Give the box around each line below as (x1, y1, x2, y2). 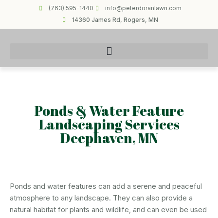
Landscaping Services (38, 115, 180, 133)
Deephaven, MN (60, 128, 158, 147)
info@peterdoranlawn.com (105, 4, 182, 12)
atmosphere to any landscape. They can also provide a (10, 193, 193, 202)
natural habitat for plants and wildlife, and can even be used (10, 205, 207, 214)
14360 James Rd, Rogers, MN (72, 16, 158, 23)
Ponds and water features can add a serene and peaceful (10, 182, 202, 191)
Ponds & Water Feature (34, 101, 184, 120)
